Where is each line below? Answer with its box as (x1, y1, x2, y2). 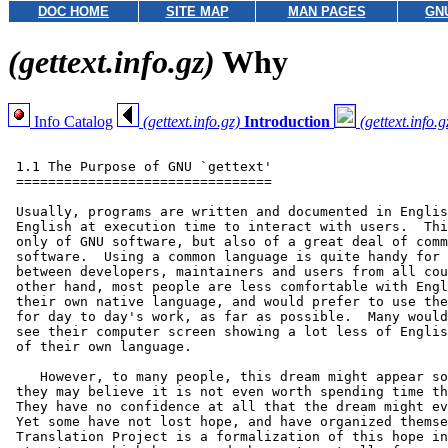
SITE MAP (165, 4, 229, 19)
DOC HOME (38, 4, 109, 19)
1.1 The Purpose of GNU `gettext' (8, 158, 272, 174)
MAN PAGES (287, 4, 366, 19)
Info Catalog (30, 112, 113, 130)
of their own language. (8, 338, 192, 354)
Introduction (244, 112, 330, 130)
